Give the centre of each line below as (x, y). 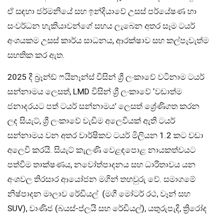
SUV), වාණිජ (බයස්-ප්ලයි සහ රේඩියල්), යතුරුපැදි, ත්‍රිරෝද (107, 208)
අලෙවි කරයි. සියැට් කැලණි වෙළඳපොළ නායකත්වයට (101, 150)
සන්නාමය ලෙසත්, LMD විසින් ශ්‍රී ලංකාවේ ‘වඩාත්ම (95, 91)
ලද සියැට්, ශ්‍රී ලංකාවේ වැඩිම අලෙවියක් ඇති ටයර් (91, 120)
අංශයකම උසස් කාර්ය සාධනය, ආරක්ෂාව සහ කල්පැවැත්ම (108, 40)
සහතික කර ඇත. (36, 55)
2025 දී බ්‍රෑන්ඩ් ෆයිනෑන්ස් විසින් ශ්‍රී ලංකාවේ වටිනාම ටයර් (106, 77)
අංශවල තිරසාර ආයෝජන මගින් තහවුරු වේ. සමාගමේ (101, 179)
